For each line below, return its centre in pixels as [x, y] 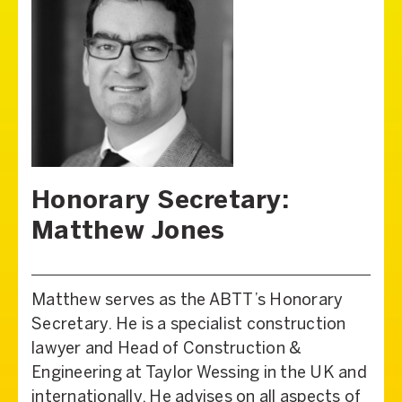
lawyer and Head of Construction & [167, 350]
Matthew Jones [128, 232]
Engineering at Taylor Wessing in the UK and [199, 374]
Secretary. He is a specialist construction [189, 325]
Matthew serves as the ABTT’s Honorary [188, 301]
